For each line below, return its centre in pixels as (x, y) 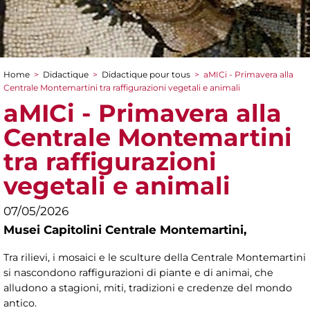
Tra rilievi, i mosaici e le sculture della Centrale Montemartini (155, 257)
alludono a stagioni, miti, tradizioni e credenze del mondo (148, 288)
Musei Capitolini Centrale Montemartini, (127, 230)
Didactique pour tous (146, 75)
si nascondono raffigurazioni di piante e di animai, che (138, 272)
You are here (57, 89)
